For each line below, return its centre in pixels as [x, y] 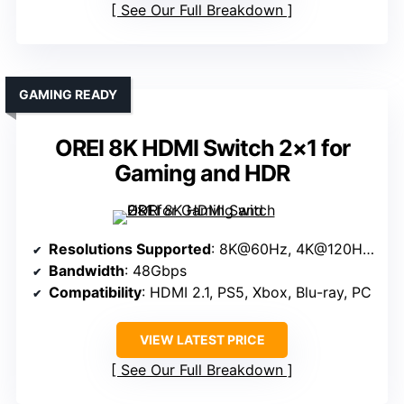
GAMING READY [68, 95]
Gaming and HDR [202, 174]
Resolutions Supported [130, 249]
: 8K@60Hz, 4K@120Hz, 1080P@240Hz [287, 249]
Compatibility [95, 293]
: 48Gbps [156, 271]
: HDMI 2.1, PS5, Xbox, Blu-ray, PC [257, 293]
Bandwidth [87, 271]
